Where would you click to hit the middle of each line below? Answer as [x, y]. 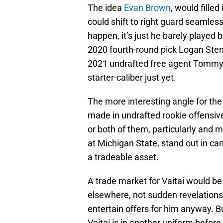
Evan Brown [147, 8]
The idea [106, 8]
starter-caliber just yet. [132, 78]
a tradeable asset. [123, 157]
